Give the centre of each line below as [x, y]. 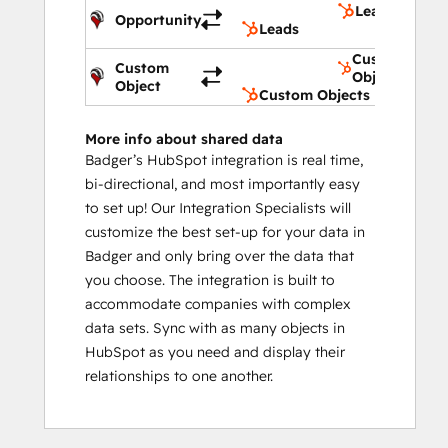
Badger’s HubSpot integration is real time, [224, 159]
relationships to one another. [179, 375]
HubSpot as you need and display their [215, 351]
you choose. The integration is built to [210, 279]
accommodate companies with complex [218, 303]
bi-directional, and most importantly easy [222, 183]
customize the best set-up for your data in [225, 231]
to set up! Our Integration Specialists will [218, 207]
